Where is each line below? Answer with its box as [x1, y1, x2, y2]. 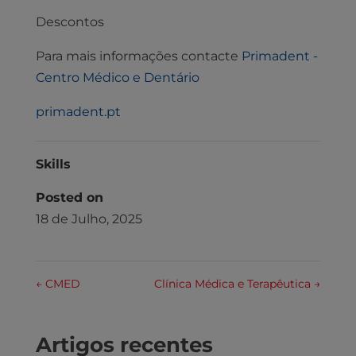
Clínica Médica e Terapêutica [154, 277, 315, 292]
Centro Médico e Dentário [35, 70, 199, 86]
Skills [35, 157, 71, 172]
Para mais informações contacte [35, 48, 242, 64]
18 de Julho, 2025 [35, 211, 142, 227]
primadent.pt [35, 104, 121, 120]
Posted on [35, 190, 103, 206]
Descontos [35, 14, 104, 30]
